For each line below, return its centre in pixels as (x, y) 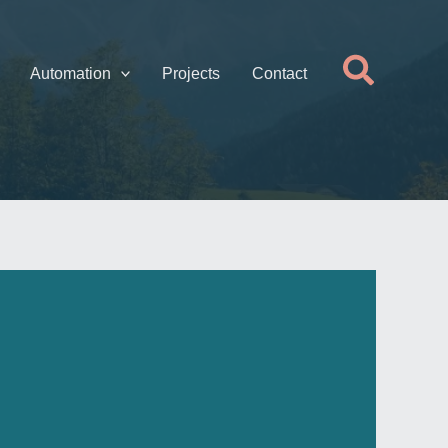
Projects (191, 73)
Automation (70, 73)
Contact (280, 73)
